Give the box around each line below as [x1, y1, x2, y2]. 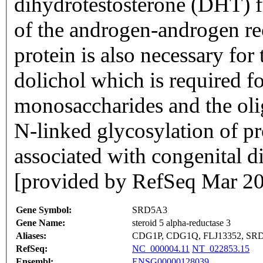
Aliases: [16, 231, 46, 241]
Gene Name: [16, 218, 65, 228]
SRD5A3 [132, 205, 167, 215]
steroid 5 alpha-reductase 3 [132, 218, 231, 228]
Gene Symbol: [16, 205, 72, 215]
